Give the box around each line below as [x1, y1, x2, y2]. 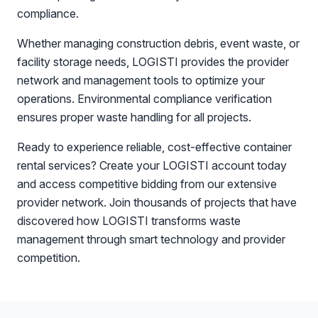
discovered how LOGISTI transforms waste [17, 214, 241, 228]
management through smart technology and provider [17, 232, 285, 246]
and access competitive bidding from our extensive [17, 177, 277, 191]
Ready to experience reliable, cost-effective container [17, 140, 292, 154]
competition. [17, 251, 80, 265]
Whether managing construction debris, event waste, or [17, 36, 300, 50]
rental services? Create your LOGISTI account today [17, 158, 287, 172]
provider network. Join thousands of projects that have [17, 195, 297, 209]
